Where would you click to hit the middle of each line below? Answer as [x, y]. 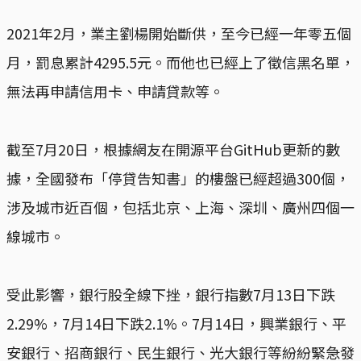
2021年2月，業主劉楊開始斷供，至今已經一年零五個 [179, 33]
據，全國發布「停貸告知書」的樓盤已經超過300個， [178, 178]
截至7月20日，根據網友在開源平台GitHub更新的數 [173, 149]
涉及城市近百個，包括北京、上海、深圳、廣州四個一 [180, 207]
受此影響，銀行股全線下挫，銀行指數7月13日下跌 [171, 294]
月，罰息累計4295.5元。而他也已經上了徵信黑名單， [180, 62]
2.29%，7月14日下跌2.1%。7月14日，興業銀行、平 [176, 323]
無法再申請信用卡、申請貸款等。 [115, 91]
